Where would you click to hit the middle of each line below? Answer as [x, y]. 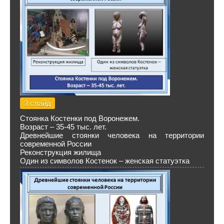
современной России [56, 144]
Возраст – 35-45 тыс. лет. [63, 127]
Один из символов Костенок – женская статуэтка [105, 161]
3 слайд [37, 103]
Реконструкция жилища [60, 152]
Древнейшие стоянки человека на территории [112, 135]
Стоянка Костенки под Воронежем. [80, 118]
